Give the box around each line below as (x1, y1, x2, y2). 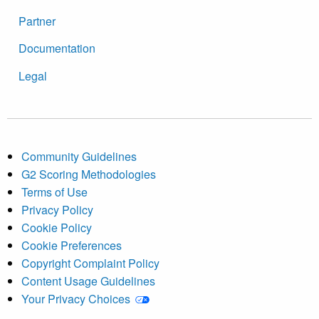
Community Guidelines (21, 147, 137, 164)
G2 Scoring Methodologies (21, 165, 156, 182)
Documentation (19, 40, 95, 57)
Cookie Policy (21, 219, 92, 236)
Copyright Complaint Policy (21, 254, 159, 271)
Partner (19, 12, 56, 29)
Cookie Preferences (21, 236, 122, 253)
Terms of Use (21, 183, 88, 200)
